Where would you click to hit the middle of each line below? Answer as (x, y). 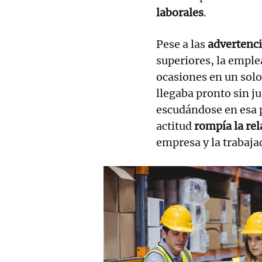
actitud (175, 126)
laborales (180, 12)
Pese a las (182, 44)
